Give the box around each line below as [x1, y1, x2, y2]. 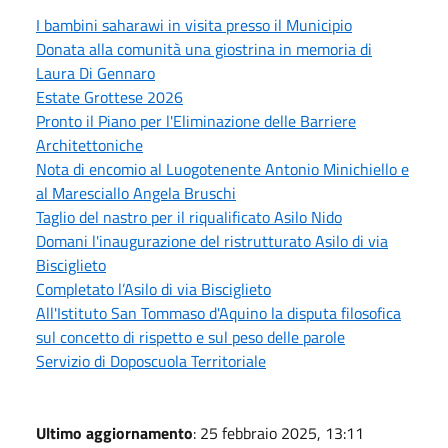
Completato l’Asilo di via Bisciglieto [36, 276, 271, 301]
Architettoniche [36, 132, 143, 157]
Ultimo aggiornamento [36, 420, 193, 445]
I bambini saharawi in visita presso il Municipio [36, 12, 352, 37]
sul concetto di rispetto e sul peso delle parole [36, 324, 345, 349]
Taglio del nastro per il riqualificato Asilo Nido [36, 204, 342, 229]
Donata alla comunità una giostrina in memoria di [36, 36, 372, 61]
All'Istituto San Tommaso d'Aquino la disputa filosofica [36, 300, 401, 325]
